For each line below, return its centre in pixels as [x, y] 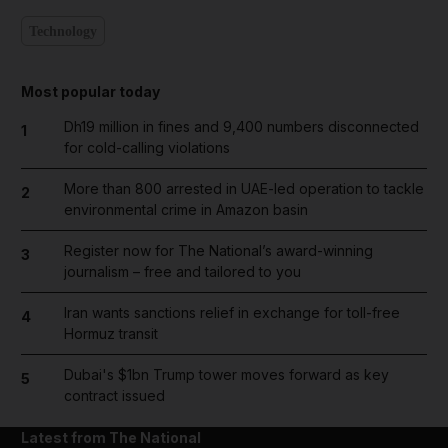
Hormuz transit [110, 333]
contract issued [114, 395]
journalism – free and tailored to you [182, 271]
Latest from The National [111, 437]
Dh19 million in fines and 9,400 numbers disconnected [241, 126]
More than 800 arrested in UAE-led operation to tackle [243, 188]
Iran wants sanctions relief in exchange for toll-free [231, 312]
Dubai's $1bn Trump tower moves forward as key [226, 374]
